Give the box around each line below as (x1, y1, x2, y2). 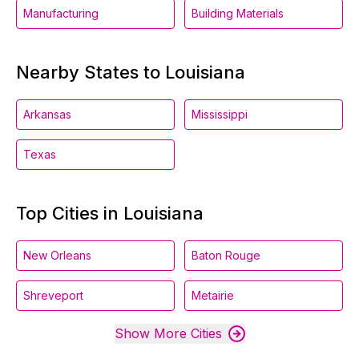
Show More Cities (114, 325, 222, 341)
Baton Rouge (192, 248, 260, 262)
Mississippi (192, 107, 248, 121)
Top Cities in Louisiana (16, 203, 204, 224)
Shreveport (23, 288, 83, 302)
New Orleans (23, 248, 91, 262)
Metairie (192, 288, 234, 302)
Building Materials (192, 6, 284, 20)
